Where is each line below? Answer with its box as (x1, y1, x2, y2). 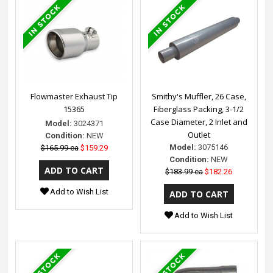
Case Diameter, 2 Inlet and (150, 116, 247, 127)
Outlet (187, 129, 210, 140)
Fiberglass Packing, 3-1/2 (154, 103, 244, 115)
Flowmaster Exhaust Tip (30, 90, 118, 102)
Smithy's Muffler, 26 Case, (151, 90, 246, 102)
